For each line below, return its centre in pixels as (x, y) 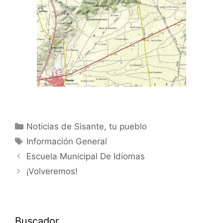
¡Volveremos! (52, 171)
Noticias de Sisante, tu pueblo (87, 126)
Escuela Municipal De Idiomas (86, 156)
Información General (67, 141)
